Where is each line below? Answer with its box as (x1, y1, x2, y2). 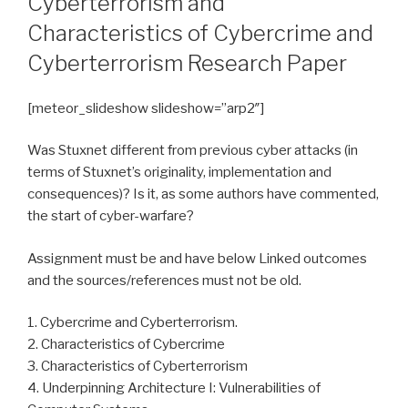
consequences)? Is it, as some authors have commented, (27, 186, 379, 203)
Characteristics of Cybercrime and (27, 19, 373, 46)
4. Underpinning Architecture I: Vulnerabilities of (27, 380, 321, 397)
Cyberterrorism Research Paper (27, 49, 347, 76)
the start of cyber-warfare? (27, 208, 194, 225)
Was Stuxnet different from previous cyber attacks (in (27, 142, 358, 159)
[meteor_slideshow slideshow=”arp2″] (27, 99, 264, 117)
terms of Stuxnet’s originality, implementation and (27, 164, 331, 181)
